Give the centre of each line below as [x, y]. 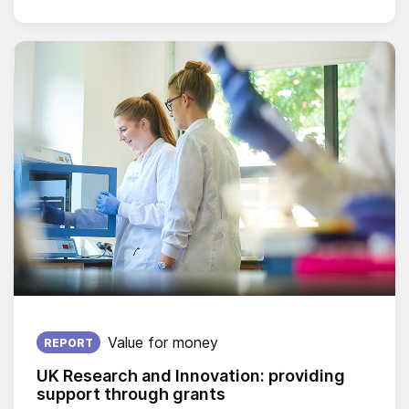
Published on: [82, 328]
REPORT [68, 343]
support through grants [131, 394]
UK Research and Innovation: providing [191, 376]
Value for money [163, 343]
